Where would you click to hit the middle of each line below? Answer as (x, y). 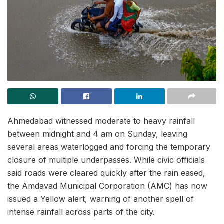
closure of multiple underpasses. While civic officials (106, 160)
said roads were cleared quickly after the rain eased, (106, 173)
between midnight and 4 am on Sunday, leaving (97, 134)
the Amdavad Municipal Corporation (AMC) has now (107, 186)
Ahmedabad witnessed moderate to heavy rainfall (101, 121)
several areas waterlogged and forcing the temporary (109, 147)
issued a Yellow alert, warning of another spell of (101, 199)
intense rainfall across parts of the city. (81, 212)
